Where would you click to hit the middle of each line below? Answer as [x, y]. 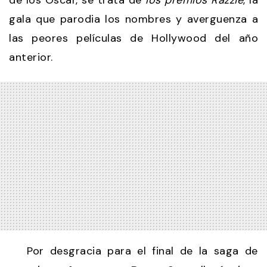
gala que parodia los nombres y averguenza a [133, 19]
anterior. [31, 58]
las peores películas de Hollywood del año [133, 38]
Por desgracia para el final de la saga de [133, 251]
